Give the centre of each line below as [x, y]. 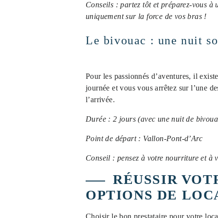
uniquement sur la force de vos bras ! [146, 16]
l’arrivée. [100, 100]
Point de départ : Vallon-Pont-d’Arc [144, 138]
